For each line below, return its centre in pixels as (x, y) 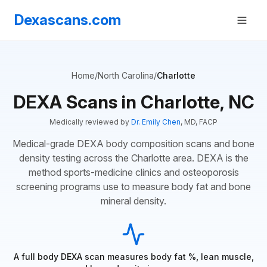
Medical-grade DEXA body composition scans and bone (133, 144)
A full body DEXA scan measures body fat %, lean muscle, (133, 257)
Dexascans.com (68, 20)
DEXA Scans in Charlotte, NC (133, 102)
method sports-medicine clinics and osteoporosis (133, 172)
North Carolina (126, 75)
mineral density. (133, 201)
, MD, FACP (199, 122)
